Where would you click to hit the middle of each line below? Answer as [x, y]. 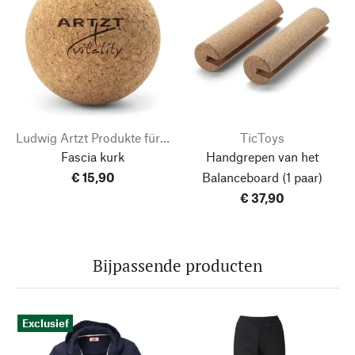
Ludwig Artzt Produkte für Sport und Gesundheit [165, 137]
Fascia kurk [93, 156]
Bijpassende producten [177, 265]
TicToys [262, 137]
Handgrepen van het [262, 156]
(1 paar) [301, 177]
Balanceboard [240, 177]
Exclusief [45, 323]
